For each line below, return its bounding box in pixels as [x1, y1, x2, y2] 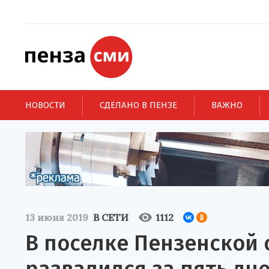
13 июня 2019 [25, 211, 88, 223]
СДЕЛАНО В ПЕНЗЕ [100, 99, 177, 110]
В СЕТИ [93, 211, 128, 223]
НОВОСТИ [25, 99, 65, 110]
